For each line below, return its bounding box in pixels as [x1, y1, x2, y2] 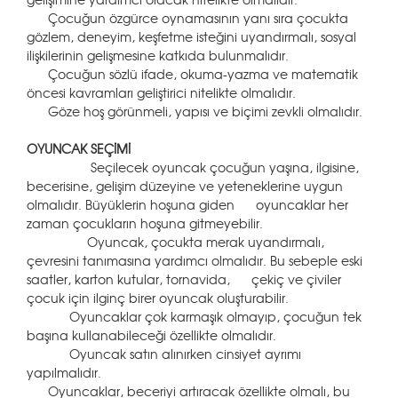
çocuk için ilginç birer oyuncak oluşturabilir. [27, 289, 289, 306]
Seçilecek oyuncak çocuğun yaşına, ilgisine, [27, 158, 359, 176]
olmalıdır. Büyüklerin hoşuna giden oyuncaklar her [27, 195, 348, 213]
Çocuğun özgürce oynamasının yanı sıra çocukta [27, 9, 348, 27]
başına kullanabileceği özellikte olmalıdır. [27, 326, 276, 344]
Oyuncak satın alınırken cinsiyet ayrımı [27, 345, 301, 362]
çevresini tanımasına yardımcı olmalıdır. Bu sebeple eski [27, 251, 362, 269]
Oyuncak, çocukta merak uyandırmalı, [27, 233, 324, 251]
